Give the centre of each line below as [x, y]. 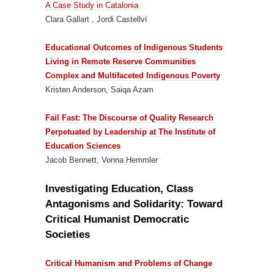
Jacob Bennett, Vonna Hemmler [102, 160]
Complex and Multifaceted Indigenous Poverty [133, 76]
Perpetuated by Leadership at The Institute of [130, 132]
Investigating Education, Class [119, 189]
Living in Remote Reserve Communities [122, 61]
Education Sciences [83, 146]
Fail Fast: [63, 118]
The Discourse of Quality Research [148, 118]
